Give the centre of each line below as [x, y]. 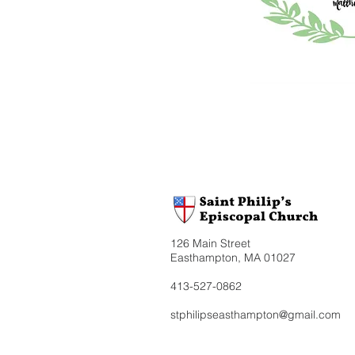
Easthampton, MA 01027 [233, 258]
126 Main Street [210, 243]
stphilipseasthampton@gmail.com [256, 315]
